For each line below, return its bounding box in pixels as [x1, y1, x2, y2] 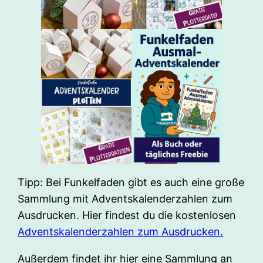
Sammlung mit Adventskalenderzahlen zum [18, 193, 233, 205]
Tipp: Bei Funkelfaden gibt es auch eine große [18, 176, 245, 189]
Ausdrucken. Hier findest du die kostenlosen [18, 209, 237, 222]
